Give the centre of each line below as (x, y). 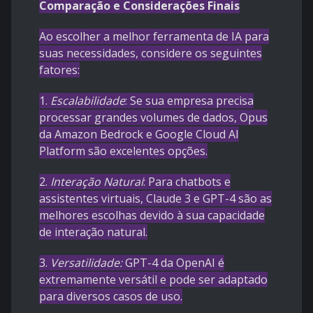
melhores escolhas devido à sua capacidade (152, 216)
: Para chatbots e (187, 182)
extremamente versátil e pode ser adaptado (153, 280)
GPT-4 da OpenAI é (173, 263)
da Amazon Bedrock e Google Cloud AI (139, 134)
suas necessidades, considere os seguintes (151, 53)
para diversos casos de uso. (111, 297)
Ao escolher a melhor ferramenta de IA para (154, 37)
